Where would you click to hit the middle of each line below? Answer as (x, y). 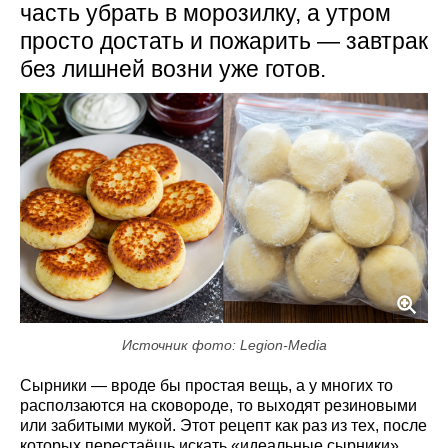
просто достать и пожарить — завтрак (224, 41)
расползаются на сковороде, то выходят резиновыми (218, 405)
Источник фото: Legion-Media (224, 344)
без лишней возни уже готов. (173, 69)
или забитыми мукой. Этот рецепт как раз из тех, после (223, 425)
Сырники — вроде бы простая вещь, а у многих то (206, 385)
